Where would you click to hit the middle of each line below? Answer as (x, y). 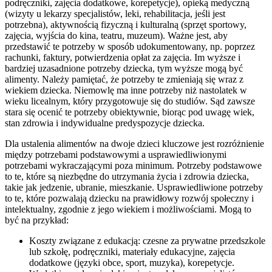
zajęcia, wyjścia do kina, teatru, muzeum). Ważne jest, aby (116, 35)
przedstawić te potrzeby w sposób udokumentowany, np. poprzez (130, 46)
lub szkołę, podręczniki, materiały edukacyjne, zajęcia (132, 251)
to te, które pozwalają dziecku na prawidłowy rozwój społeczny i (129, 198)
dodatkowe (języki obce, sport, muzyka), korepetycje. (132, 262)
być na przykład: (37, 220)
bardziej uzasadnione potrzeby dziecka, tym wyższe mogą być (124, 68)
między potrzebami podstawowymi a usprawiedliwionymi (116, 154)
